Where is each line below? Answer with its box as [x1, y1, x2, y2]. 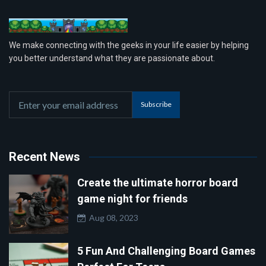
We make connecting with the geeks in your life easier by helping [9, 40, 249, 50]
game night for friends [77, 192, 188, 205]
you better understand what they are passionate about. [9, 53, 215, 63]
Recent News [9, 149, 80, 164]
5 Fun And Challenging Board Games [77, 244, 255, 257]
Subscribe [141, 100, 172, 109]
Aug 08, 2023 [85, 212, 138, 223]
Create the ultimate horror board [77, 176, 238, 189]
